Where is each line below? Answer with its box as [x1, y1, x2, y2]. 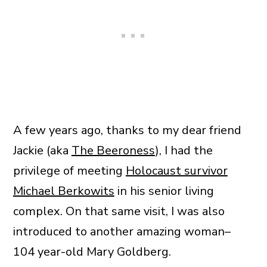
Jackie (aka [13, 142, 72, 159]
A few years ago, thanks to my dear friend [13, 122, 241, 139]
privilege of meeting [13, 163, 126, 179]
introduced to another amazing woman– [13, 223, 231, 240]
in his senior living [114, 183, 214, 200]
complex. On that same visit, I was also [13, 203, 225, 220]
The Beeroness [71, 142, 155, 159]
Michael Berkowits [13, 183, 114, 200]
